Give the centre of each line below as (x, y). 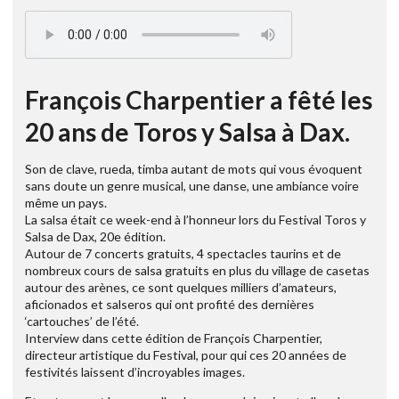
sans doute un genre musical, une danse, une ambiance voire (192, 186)
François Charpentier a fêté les (199, 100)
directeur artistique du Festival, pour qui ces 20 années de (186, 355)
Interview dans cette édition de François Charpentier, (174, 338)
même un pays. (66, 203)
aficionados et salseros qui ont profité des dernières (170, 305)
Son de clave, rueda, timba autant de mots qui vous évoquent (194, 169)
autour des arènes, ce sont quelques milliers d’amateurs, (181, 288)
